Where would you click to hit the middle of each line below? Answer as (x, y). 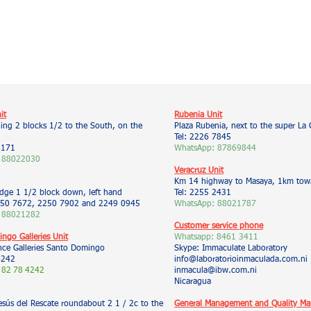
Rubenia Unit (198, 115)
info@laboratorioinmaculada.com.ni (241, 260)
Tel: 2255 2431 (203, 193)
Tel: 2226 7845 (203, 137)
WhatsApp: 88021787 (215, 204)
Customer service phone (219, 226)
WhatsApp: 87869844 (215, 149)
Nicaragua (193, 282)
